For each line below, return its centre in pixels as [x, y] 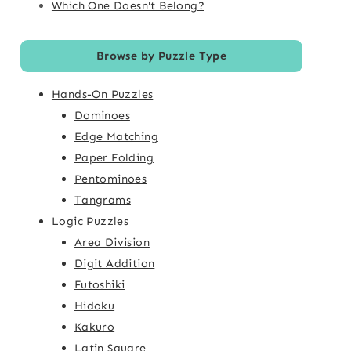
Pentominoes [110, 178]
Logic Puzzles [90, 221]
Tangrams [102, 199]
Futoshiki [100, 284]
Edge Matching [116, 136]
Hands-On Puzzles [102, 94]
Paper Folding [114, 157]
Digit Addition [114, 263]
